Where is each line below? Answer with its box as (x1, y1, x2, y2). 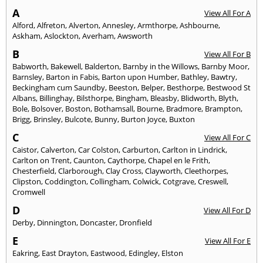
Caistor (12, 144, 37, 155)
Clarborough (58, 165, 102, 176)
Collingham (90, 176, 129, 187)
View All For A (204, 7, 251, 18)
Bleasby (150, 92, 177, 103)
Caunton (73, 154, 104, 166)
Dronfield (119, 217, 152, 228)
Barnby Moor (201, 60, 248, 72)
